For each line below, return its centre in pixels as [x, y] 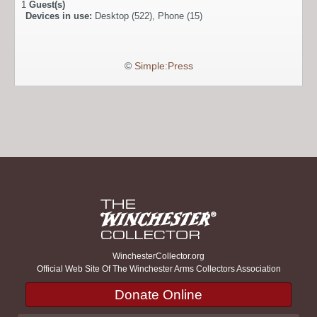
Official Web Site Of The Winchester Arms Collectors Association [158, 269]
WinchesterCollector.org [158, 256]
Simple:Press [163, 66]
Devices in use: [60, 16]
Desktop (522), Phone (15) [149, 16]
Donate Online [158, 294]
